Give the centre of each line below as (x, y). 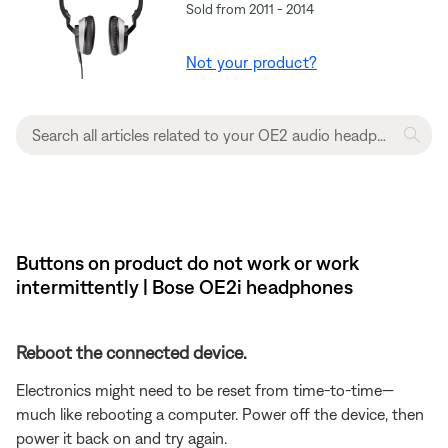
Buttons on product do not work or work (187, 263)
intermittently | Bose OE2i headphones (184, 287)
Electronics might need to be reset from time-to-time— (205, 390)
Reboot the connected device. (131, 353)
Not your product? (251, 62)
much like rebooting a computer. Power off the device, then (220, 414)
